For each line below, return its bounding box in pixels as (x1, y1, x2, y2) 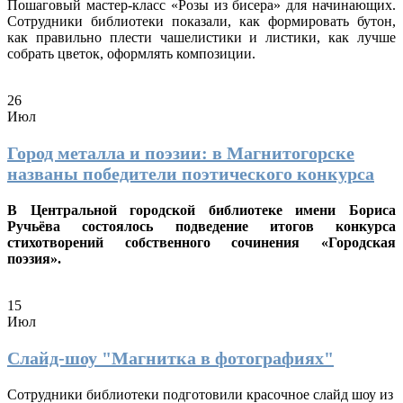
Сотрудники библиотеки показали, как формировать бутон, (7, 13, 396, 29)
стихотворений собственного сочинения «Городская (7, 234, 396, 250)
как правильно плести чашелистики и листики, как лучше (7, 29, 396, 45)
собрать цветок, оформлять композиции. (7, 45, 255, 61)
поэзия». (7, 250, 61, 266)
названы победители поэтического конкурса (7, 163, 374, 184)
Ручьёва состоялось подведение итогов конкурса (7, 218, 396, 234)
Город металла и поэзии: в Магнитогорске (7, 142, 354, 163)
